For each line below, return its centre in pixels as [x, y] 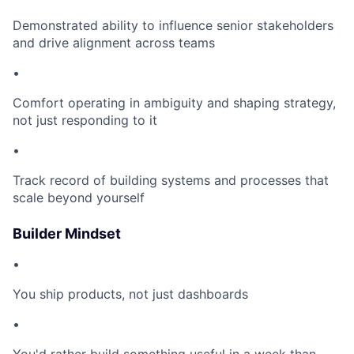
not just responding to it [85, 121]
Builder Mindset [67, 234]
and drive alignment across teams [114, 43]
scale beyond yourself [79, 198]
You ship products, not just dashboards [130, 294]
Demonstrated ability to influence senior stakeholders [173, 26]
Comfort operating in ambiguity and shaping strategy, [174, 103]
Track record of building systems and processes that [171, 181]
